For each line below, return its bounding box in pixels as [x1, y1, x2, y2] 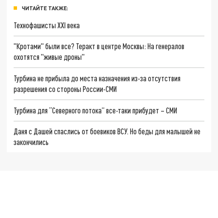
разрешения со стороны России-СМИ [14, 84, 117, 94]
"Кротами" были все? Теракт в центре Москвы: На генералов [14, 41, 185, 51]
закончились [14, 137, 49, 147]
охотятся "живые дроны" [14, 52, 85, 62]
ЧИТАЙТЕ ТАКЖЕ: [22, 4, 68, 11]
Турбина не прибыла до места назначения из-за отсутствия [14, 73, 181, 83]
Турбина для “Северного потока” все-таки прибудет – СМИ [14, 105, 178, 115]
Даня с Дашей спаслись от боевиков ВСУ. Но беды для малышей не [14, 127, 201, 136]
